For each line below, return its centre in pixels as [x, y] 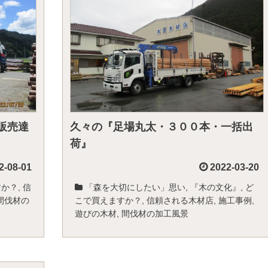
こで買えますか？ [108, 200]
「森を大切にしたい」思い [135, 187]
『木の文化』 [215, 187]
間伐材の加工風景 [155, 214]
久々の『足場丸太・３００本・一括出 [162, 127]
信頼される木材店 [180, 200]
